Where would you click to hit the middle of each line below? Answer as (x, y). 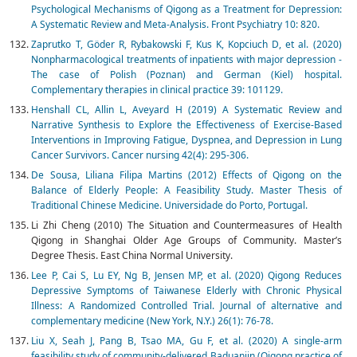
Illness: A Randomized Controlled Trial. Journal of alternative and (186, 306)
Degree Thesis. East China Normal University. (132, 256)
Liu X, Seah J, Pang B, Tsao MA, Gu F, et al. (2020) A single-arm (186, 341)
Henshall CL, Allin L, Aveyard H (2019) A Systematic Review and (186, 110)
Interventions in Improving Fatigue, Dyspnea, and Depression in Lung (186, 140)
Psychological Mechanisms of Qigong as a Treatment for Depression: (186, 10)
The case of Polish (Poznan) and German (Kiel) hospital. (186, 75)
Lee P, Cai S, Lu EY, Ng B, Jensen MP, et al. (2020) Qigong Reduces (186, 276)
